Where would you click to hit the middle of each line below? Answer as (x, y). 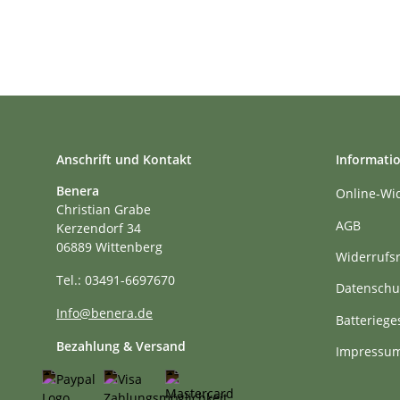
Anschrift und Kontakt (124, 160)
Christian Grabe (104, 210)
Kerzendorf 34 (99, 229)
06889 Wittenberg (109, 247)
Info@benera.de (104, 313)
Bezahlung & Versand (121, 346)
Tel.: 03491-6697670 (116, 280)
